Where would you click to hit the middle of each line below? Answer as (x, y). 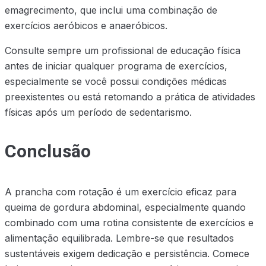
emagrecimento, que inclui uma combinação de (111, 10)
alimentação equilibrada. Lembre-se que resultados (119, 238)
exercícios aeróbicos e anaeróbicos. (86, 25)
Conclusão (48, 152)
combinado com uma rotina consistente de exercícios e (129, 222)
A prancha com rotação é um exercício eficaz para (121, 191)
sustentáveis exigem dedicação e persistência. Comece (127, 253)
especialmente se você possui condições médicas (116, 81)
